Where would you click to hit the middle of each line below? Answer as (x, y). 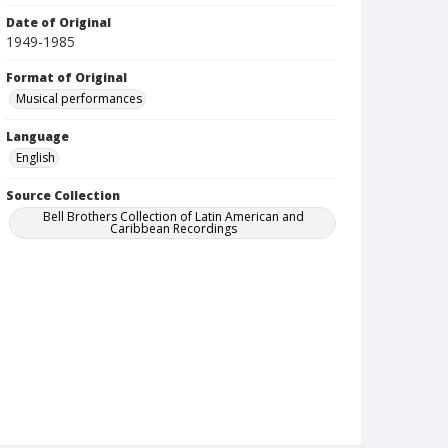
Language (37, 136)
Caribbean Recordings (174, 228)
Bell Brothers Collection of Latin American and (174, 216)
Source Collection (63, 195)
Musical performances (79, 98)
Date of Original (58, 22)
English (35, 157)
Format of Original (66, 77)
